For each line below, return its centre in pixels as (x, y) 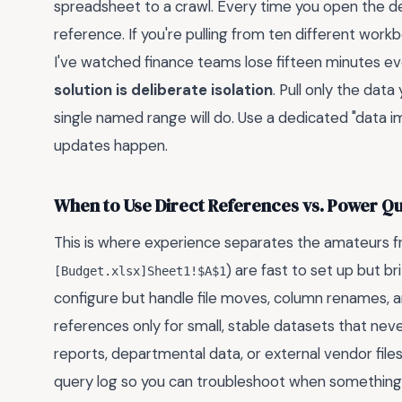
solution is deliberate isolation (163, 90)
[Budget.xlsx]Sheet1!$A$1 (140, 271)
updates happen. (111, 146)
